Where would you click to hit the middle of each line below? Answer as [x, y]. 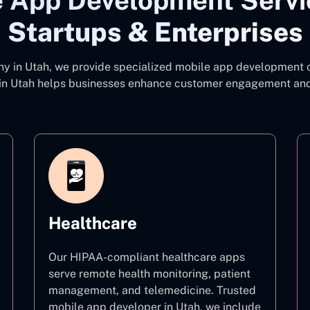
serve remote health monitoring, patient [149, 274]
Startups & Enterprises [155, 32]
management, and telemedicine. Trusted [152, 290]
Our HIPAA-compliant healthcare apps [147, 257]
